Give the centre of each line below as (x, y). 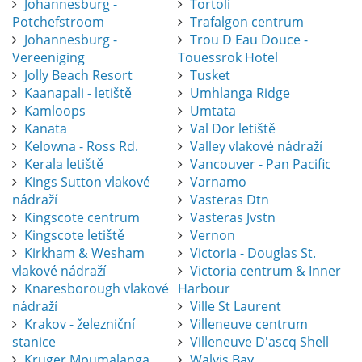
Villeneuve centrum (248, 324)
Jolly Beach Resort (78, 76)
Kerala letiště (64, 164)
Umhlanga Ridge (240, 93)
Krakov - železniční (80, 324)
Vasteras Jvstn (232, 218)
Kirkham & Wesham (84, 253)
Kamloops (55, 111)
